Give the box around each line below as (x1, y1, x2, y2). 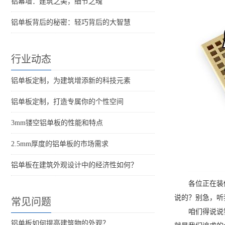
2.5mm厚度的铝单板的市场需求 (11, 140, 108, 148)
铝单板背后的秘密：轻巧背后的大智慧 (11, 19, 131, 27)
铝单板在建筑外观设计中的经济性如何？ (11, 161, 138, 169)
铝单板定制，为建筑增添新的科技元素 (11, 77, 131, 85)
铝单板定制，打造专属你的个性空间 (11, 98, 124, 106)
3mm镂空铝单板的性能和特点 (11, 119, 103, 127)
